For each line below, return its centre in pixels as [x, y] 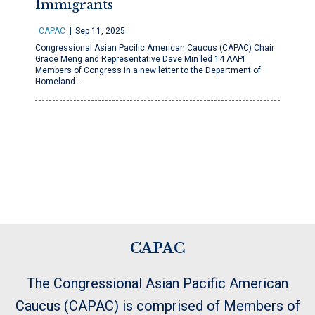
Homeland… [58, 82]
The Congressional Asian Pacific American [157, 283]
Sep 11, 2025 [100, 31]
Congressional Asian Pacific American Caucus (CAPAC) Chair [155, 48]
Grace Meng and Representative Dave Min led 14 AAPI [140, 59]
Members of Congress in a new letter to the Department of [148, 70]
